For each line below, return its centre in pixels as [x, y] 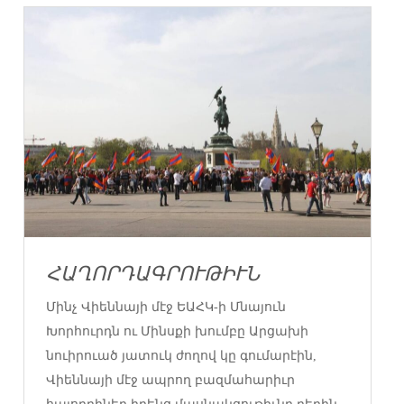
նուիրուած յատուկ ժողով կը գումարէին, [182, 356]
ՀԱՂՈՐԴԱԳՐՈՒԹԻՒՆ [153, 274]
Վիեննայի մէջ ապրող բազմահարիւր [171, 381]
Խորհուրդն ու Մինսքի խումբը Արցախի [178, 332]
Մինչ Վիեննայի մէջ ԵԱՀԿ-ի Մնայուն [166, 308]
